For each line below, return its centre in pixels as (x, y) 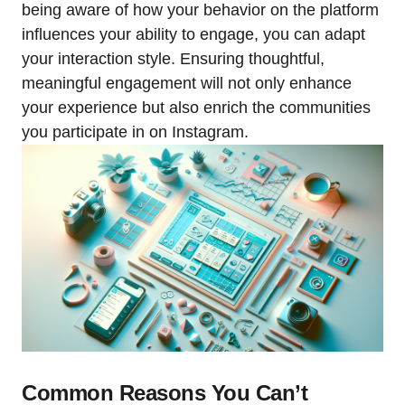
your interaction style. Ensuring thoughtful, (173, 59)
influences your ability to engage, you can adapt (193, 34)
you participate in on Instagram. (135, 132)
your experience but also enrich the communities (196, 108)
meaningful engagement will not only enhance (187, 83)
